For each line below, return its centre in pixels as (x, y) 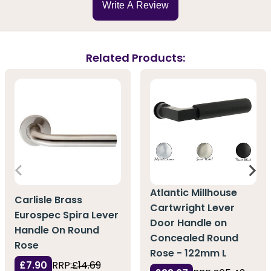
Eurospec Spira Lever (67, 215)
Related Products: (135, 57)
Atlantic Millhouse (194, 192)
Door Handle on (188, 223)
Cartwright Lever (192, 207)
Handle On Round (57, 230)
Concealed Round (194, 238)
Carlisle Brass (48, 200)
